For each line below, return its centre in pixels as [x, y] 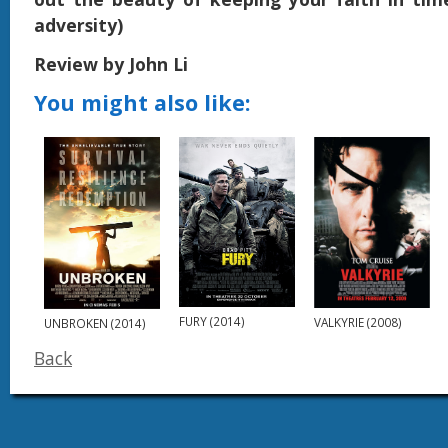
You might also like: [142, 102]
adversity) [86, 25]
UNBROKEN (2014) [95, 322]
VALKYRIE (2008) [357, 321]
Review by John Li [111, 64]
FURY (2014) [211, 320]
